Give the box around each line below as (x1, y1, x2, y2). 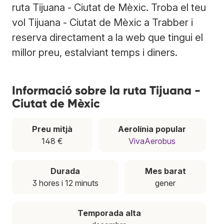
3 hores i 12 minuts (32, 177, 98, 188)
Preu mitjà (31, 123, 72, 134)
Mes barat (144, 165, 186, 176)
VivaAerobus (128, 135, 176, 146)
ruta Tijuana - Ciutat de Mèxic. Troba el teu (12, 1, 206, 13)
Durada (50, 165, 80, 176)
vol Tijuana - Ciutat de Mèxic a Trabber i (12, 16, 193, 28)
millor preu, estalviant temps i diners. (12, 46, 177, 58)
